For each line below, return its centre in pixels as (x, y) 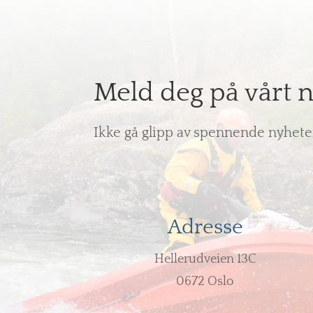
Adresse (205, 227)
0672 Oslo (205, 281)
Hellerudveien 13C (205, 259)
